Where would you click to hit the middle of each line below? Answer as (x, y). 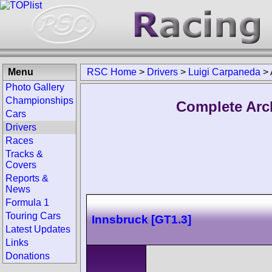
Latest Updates (38, 229)
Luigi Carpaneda (224, 72)
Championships (39, 100)
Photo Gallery (35, 87)
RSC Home (112, 72)
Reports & (27, 178)
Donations (28, 256)
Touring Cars (33, 216)
